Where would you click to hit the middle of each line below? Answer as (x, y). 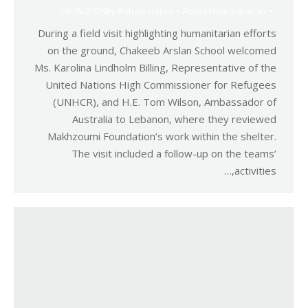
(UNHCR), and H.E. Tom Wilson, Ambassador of (165, 102)
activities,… (255, 170)
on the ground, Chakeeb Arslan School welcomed (162, 50)
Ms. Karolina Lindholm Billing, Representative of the (155, 67)
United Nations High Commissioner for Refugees (161, 85)
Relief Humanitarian (224, 11)
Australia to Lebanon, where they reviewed (174, 119)
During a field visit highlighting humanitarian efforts (157, 33)
